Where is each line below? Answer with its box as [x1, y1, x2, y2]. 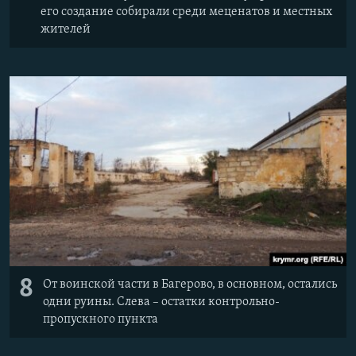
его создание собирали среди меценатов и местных [41, 5, 332, 18]
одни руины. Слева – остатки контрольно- [43, 296, 280, 308]
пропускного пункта [43, 313, 158, 326]
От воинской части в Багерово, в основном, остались [43, 278, 337, 291]
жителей [41, 22, 91, 36]
